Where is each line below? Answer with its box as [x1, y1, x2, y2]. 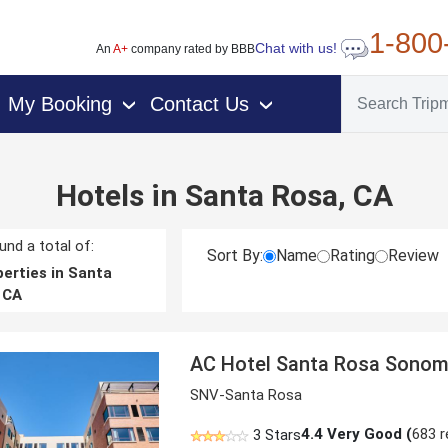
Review [388, 246, 440, 265]
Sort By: [207, 246, 264, 265]
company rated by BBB [127, 42, 255, 56]
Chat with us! [254, 41, 341, 56]
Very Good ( [323, 425, 413, 443]
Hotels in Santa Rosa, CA [55, 178, 393, 213]
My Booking [8, 92, 112, 115]
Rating [330, 246, 376, 265]
